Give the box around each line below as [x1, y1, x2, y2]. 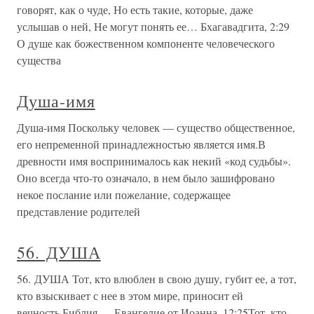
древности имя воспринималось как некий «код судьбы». [17, 153, 291, 169]
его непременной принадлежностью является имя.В [17, 137, 266, 152]
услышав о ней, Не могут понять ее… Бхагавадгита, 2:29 [17, 19, 289, 34]
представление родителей [17, 204, 140, 219]
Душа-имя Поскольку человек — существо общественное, [17, 120, 295, 135]
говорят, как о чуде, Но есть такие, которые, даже [17, 2, 253, 18]
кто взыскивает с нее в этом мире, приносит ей [17, 288, 243, 303]
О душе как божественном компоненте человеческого [17, 36, 275, 51]
